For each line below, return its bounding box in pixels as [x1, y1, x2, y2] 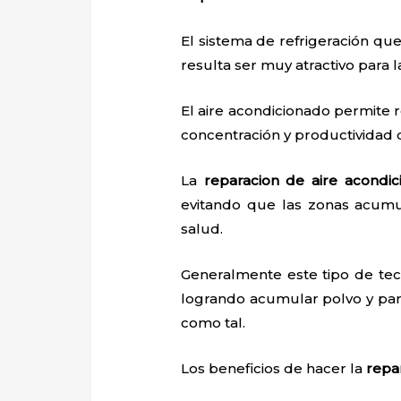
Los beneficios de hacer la [181, 359, 367, 377]
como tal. [181, 313, 246, 331]
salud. [181, 219, 224, 237]
